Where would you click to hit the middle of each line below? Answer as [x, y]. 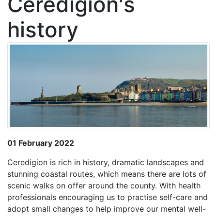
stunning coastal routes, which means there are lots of [107, 174]
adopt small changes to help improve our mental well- [107, 209]
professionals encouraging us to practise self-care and [108, 197]
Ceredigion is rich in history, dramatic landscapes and [106, 163]
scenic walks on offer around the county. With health [104, 186]
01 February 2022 [41, 143]
